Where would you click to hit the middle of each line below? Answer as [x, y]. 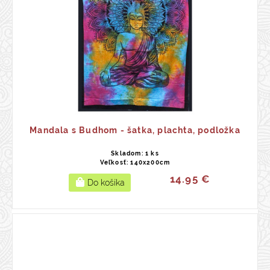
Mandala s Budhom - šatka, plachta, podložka [135, 130]
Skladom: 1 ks [135, 153]
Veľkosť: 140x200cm [135, 162]
